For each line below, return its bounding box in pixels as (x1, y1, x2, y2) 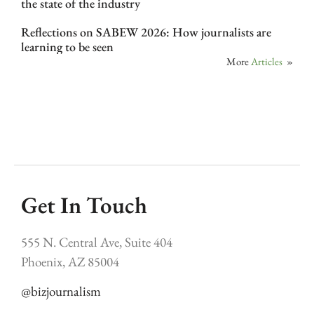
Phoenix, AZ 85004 (21, 252, 119, 271)
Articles (251, 54, 282, 68)
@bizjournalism (21, 282, 101, 301)
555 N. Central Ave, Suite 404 (21, 233, 172, 251)
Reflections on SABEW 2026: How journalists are (21, 23, 271, 40)
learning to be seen (21, 38, 114, 55)
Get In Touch (21, 190, 147, 221)
